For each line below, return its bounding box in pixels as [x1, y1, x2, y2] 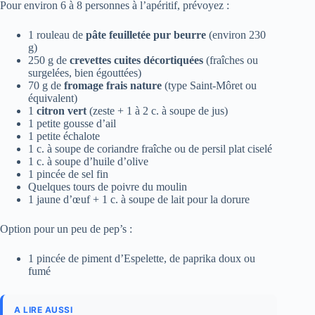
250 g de [28, 53, 70, 66]
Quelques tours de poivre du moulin [28, 180, 187, 193]
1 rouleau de [28, 28, 86, 41]
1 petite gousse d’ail [28, 117, 116, 129]
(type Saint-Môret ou [162, 79, 257, 91]
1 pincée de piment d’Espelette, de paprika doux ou [28, 252, 255, 264]
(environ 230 [206, 28, 266, 41]
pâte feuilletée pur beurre [86, 28, 206, 41]
